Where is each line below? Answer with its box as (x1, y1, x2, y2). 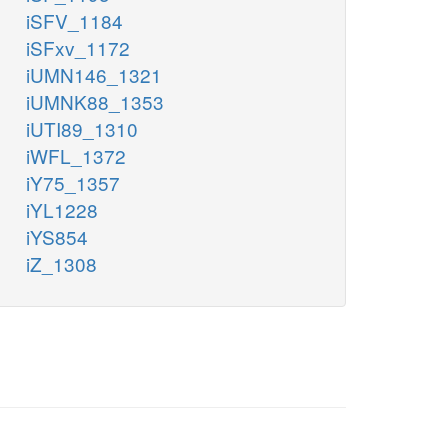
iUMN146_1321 (26, 61, 162, 89)
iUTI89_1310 (26, 115, 138, 143)
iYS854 (26, 223, 88, 251)
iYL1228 (26, 196, 98, 224)
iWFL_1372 (26, 142, 126, 170)
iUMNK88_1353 (26, 88, 164, 116)
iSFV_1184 (26, 7, 123, 35)
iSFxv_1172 (26, 34, 130, 62)
